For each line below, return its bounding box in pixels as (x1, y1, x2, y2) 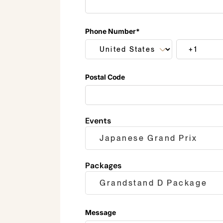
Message (85, 208, 116, 217)
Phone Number (85, 27, 136, 36)
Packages (85, 160, 121, 171)
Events (85, 115, 111, 126)
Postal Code (85, 73, 125, 82)
